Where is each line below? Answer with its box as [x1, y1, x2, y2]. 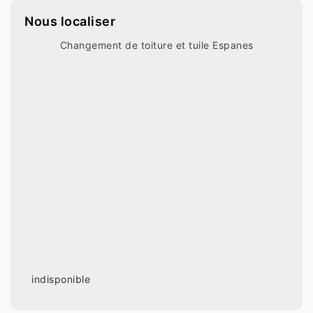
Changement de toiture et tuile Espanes [59, 39, 254, 52]
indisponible [31, 273, 90, 286]
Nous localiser [24, 14, 115, 29]
